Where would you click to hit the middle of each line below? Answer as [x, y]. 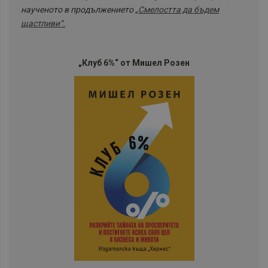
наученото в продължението [78, 9]
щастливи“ [42, 23]
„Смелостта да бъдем [177, 9]
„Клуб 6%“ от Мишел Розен [134, 63]
